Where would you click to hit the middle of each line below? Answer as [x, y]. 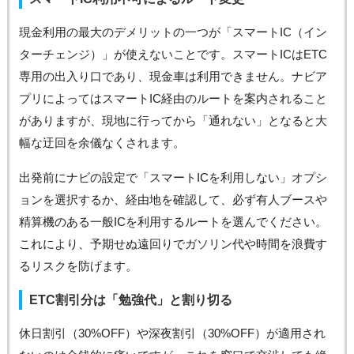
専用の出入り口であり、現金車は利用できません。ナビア [173, 76]
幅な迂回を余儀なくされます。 [102, 143]
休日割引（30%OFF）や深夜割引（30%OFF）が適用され [172, 333]
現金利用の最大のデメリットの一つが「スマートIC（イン [173, 32]
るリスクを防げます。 [78, 266]
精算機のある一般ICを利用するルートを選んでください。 [173, 222]
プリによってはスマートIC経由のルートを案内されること [173, 98]
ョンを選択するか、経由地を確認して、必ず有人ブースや [173, 200]
